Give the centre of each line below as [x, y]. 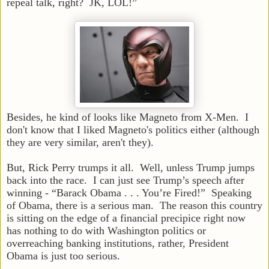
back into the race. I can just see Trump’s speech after [125, 180]
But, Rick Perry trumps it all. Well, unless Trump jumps [131, 167]
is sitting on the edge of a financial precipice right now [126, 218]
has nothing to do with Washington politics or [106, 230]
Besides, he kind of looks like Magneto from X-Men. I [128, 117]
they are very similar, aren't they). [80, 142]
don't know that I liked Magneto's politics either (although [133, 129]
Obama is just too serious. [66, 255]
